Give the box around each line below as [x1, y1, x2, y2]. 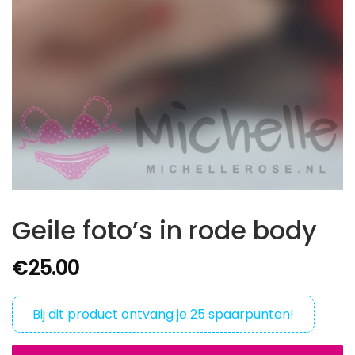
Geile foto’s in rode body [12, 212, 317, 248]
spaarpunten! [205, 304, 294, 323]
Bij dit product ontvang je [32, 304, 190, 323]
